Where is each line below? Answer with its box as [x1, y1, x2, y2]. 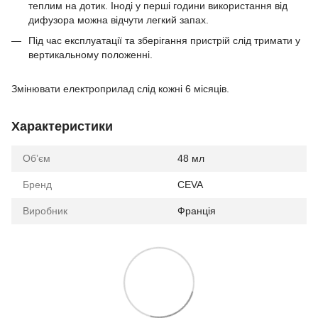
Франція [177, 205, 216, 217]
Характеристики [11, 119, 113, 134]
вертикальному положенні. [28, 48, 153, 60]
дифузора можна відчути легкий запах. [28, 14, 209, 26]
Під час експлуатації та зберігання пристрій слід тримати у [28, 34, 300, 46]
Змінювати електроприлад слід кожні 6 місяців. [11, 83, 229, 95]
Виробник [23, 205, 67, 217]
